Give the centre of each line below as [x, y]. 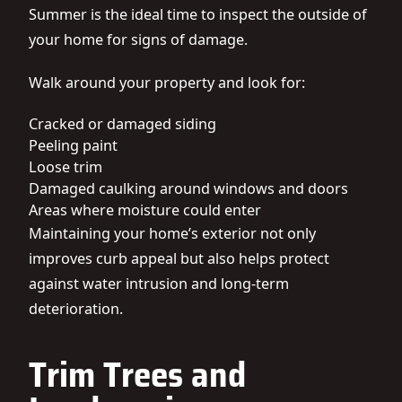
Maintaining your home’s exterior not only [172, 233]
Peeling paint [73, 145]
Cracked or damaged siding [122, 124]
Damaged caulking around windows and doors [188, 188]
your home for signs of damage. [138, 39]
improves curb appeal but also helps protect [179, 258]
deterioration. [76, 309]
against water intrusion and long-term [159, 284]
